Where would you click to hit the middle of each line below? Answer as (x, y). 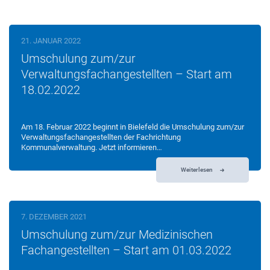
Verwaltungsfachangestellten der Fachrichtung (101, 137)
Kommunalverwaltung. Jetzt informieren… (92, 148)
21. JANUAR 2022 (51, 41)
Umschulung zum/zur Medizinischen (117, 235)
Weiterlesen (197, 169)
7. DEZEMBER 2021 (54, 217)
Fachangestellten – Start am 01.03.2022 (126, 250)
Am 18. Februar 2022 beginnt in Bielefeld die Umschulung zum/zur (133, 127)
